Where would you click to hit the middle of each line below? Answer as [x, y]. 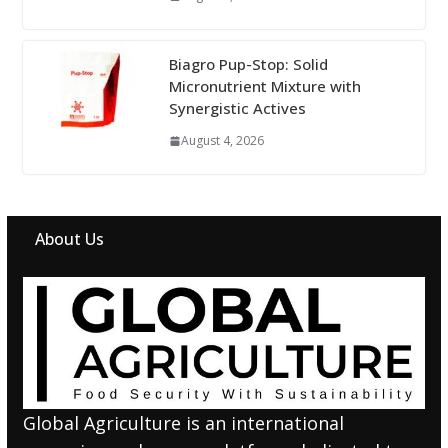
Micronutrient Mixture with [264, 86]
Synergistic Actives [237, 108]
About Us [69, 239]
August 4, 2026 [222, 141]
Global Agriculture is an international [183, 423]
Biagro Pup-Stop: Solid [248, 64]
